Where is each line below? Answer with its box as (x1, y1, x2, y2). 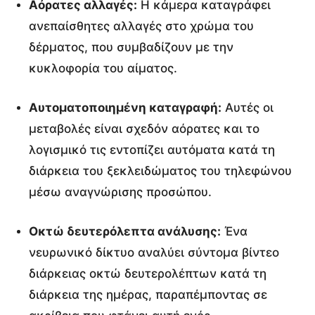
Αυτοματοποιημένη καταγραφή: (29, 100, 221, 115)
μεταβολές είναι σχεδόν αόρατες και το (29, 121, 259, 136)
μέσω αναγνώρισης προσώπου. (29, 184, 212, 199)
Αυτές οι (221, 100, 274, 115)
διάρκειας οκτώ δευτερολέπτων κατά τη (29, 266, 266, 281)
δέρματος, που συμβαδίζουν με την (29, 39, 233, 54)
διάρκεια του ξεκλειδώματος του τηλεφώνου (29, 163, 292, 178)
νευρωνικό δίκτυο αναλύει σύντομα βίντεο (29, 245, 279, 259)
